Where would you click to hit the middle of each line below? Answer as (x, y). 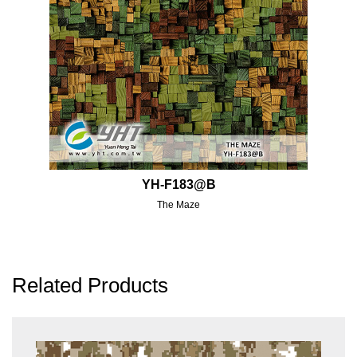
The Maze (178, 204)
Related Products (90, 285)
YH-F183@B (178, 184)
